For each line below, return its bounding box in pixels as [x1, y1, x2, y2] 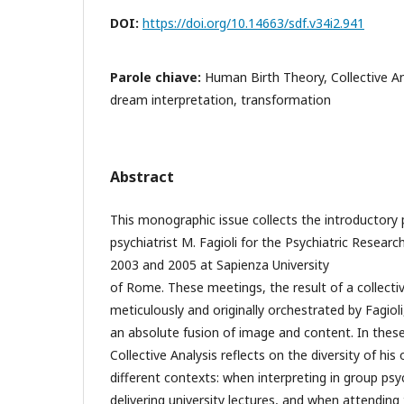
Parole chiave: [110, 68, 205, 86]
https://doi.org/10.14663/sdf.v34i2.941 [142, 14, 364, 32]
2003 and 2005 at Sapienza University [110, 255, 329, 273]
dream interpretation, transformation [110, 90, 331, 108]
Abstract [110, 166, 174, 187]
